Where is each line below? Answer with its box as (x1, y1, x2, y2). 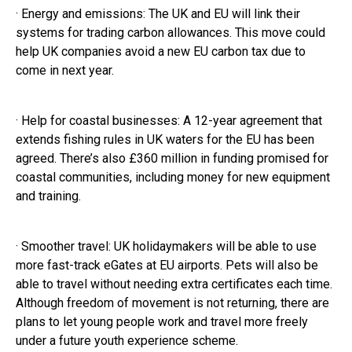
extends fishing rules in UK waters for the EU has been (16, 132, 314, 148)
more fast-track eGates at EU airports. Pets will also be (16, 258, 318, 273)
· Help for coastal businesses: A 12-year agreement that (16, 113, 322, 129)
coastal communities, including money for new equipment (16, 170, 330, 185)
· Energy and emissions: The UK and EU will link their (16, 6, 300, 22)
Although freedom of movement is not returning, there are (16, 295, 329, 311)
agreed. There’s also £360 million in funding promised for (16, 151, 328, 167)
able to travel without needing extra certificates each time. (16, 277, 332, 292)
